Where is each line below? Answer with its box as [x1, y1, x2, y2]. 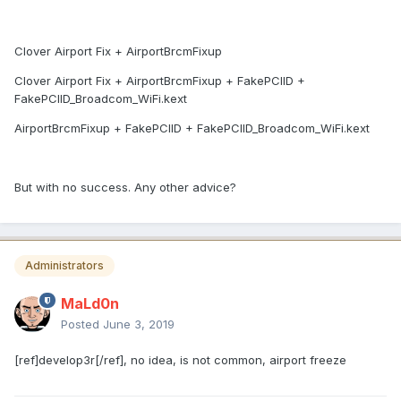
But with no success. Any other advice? [14, 180, 236, 195]
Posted [61, 316, 103, 331]
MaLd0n [61, 294, 119, 312]
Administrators [25, 259, 104, 273]
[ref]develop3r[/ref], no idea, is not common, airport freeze [14, 352, 346, 367]
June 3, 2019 [103, 316, 175, 331]
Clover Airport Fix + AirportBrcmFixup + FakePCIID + [14, 73, 305, 89]
